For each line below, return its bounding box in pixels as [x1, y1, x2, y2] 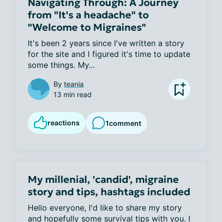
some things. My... [28, 60, 95, 70]
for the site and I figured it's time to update [28, 49, 190, 59]
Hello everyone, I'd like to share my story [28, 203, 182, 213]
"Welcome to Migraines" [28, 21, 146, 34]
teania [64, 80, 84, 88]
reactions [48, 118, 80, 127]
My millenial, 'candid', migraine [28, 173, 179, 186]
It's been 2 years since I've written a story [28, 38, 184, 48]
